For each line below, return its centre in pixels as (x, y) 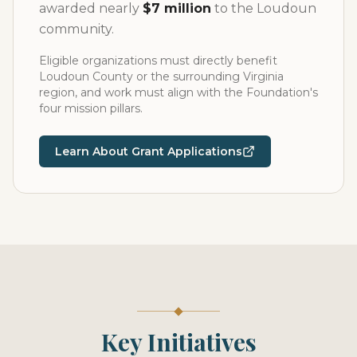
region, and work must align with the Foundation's (178, 92)
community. (76, 29)
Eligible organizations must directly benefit (158, 60)
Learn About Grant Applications (149, 151)
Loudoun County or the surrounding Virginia (161, 76)
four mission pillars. (91, 108)
